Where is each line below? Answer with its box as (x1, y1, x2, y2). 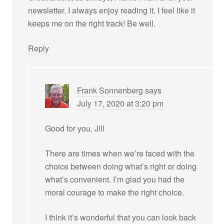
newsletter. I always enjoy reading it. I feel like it (28, 4, 195, 16)
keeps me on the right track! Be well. (28, 17, 156, 29)
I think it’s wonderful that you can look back (45, 211, 196, 223)
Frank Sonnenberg (77, 84, 143, 96)
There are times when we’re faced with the (45, 147, 195, 159)
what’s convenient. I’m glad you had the (45, 173, 185, 185)
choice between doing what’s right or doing (45, 160, 197, 172)
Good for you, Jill (45, 122, 105, 134)
